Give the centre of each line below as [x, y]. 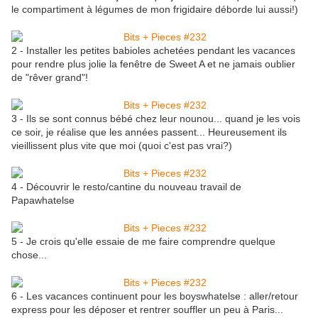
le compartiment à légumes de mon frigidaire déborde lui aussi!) [155, 10]
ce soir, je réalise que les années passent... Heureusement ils [149, 132]
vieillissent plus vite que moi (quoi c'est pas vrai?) [122, 146]
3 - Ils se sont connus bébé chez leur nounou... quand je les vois [156, 119]
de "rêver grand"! [50, 78]
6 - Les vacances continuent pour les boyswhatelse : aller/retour [155, 296]
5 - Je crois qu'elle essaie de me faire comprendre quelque [143, 242]
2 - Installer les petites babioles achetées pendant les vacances [153, 51]
